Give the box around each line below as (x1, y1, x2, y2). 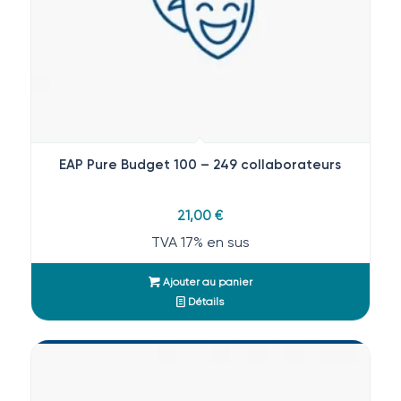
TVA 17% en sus (150, 234, 250, 252)
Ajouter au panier (159, 276, 252, 289)
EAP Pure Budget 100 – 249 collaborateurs (59, 157, 342, 174)
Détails (185, 295, 225, 309)
